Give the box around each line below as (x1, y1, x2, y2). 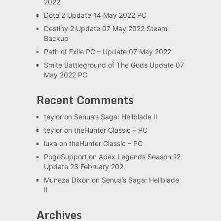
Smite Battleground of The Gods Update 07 (43, 61, 184, 69)
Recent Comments (36, 91, 134, 109)
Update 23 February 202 (43, 162, 123, 171)
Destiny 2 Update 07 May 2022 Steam (43, 24, 167, 33)
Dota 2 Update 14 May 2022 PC (43, 11, 147, 19)
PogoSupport (43, 152, 87, 161)
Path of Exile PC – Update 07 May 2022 (43, 47, 171, 56)
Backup (43, 34, 69, 42)
